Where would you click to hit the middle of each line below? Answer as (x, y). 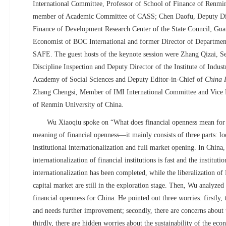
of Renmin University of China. (78, 105)
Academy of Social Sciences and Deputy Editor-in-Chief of (119, 79)
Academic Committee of (100, 16)
